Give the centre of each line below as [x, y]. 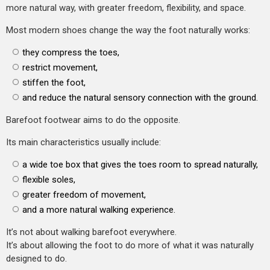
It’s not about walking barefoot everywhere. [91, 232]
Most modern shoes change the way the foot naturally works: [128, 30]
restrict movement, [60, 67]
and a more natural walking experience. [99, 209]
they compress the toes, [71, 52]
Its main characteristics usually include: [83, 142]
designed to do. [36, 258]
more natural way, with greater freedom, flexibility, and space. [126, 8]
